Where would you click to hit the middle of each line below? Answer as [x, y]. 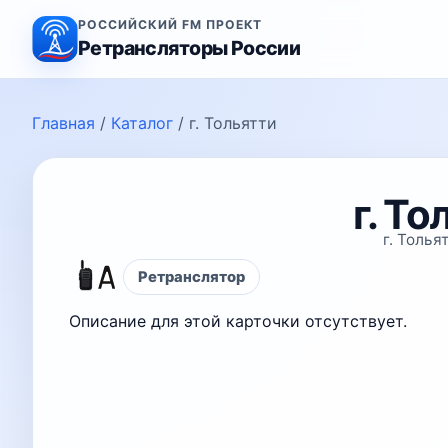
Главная [63, 123]
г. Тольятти [233, 123]
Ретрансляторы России [189, 47]
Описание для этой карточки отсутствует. [238, 321]
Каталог [142, 123]
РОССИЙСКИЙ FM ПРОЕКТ [170, 24]
